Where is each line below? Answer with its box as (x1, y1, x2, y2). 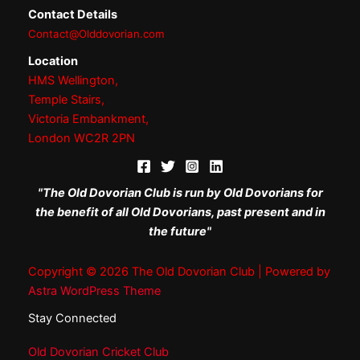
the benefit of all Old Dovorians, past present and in (35, 205, 325, 220)
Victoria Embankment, (28, 112, 149, 127)
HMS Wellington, (28, 73, 118, 88)
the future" (149, 224, 211, 239)
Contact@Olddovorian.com (28, 27, 165, 41)
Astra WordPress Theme (28, 283, 161, 298)
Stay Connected (28, 310, 117, 325)
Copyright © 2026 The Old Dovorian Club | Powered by (28, 264, 330, 279)
